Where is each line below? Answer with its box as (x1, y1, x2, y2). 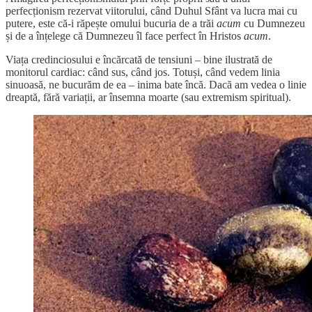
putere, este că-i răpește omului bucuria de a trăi (6, 17, 217, 29)
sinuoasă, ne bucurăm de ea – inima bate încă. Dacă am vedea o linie (6, 78, 306, 91)
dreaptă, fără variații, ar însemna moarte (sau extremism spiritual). (6, 91, 291, 103)
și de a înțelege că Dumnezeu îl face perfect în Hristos (6, 29, 244, 42)
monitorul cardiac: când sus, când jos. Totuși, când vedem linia (6, 65, 280, 78)
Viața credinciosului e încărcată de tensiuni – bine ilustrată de (6, 53, 272, 65)
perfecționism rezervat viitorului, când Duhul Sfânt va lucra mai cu (6, 4, 297, 17)
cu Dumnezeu (241, 17, 305, 29)
